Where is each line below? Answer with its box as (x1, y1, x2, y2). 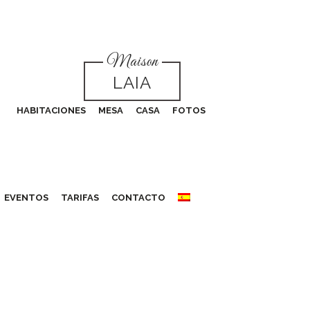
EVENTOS (4, 192, 48, 203)
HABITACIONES (17, 105, 86, 116)
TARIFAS (61, 192, 99, 203)
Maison (106, 52, 158, 73)
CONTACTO (111, 192, 165, 203)
